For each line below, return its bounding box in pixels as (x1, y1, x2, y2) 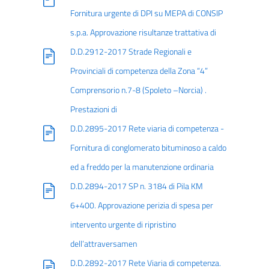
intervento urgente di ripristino (70, 218, 176, 231)
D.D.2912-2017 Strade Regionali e (70, 45, 192, 58)
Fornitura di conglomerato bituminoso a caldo (70, 141, 226, 154)
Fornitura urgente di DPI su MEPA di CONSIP (70, 7, 223, 20)
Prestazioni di (70, 103, 117, 116)
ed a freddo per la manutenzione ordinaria (70, 160, 214, 174)
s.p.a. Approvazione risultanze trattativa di (70, 26, 216, 39)
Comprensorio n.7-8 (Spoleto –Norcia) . (70, 83, 207, 97)
